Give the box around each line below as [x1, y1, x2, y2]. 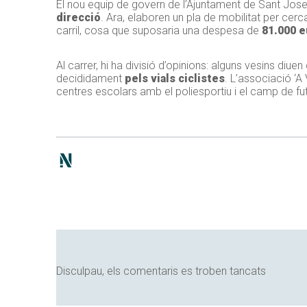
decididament [56, 72, 122, 86]
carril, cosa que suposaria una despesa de [56, 24, 262, 38]
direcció [56, 11, 101, 25]
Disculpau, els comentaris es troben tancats [56, 265, 266, 278]
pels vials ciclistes [122, 72, 225, 86]
